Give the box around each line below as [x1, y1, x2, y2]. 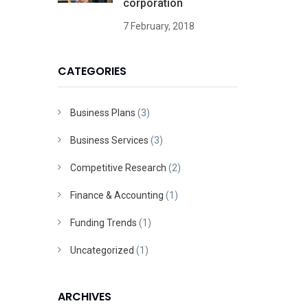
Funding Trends [69, 217, 137, 228]
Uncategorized [69, 244, 134, 256]
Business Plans [69, 107, 135, 118]
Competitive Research [69, 162, 166, 173]
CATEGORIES [57, 63, 126, 79]
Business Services [69, 134, 148, 146]
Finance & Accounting [69, 189, 164, 201]
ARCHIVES [57, 288, 111, 305]
